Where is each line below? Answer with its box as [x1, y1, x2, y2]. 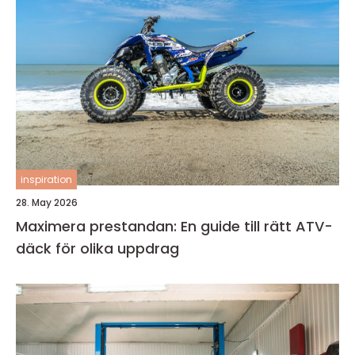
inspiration [21, 172, 72, 186]
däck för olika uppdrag [16, 238, 179, 258]
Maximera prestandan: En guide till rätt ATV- [16, 216, 333, 236]
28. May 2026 [16, 195, 78, 209]
